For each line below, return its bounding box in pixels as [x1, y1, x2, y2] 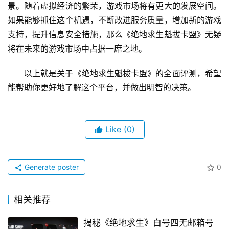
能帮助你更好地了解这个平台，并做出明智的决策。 [8, 82, 196, 93]
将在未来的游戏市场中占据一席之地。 [8, 43, 147, 54]
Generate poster [22, 163, 79, 172]
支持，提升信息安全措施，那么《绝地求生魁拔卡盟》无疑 [8, 29, 221, 40]
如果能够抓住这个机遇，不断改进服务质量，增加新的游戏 [8, 15, 221, 26]
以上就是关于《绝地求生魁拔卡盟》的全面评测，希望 [24, 68, 221, 79]
